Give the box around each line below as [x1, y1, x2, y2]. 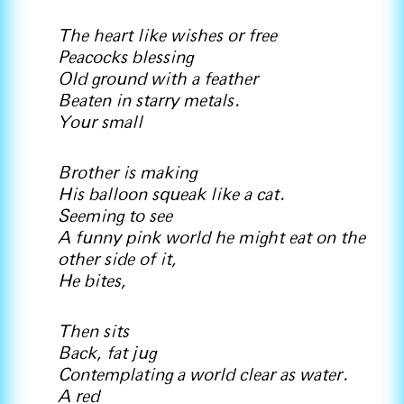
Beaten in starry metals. [58, 92, 241, 110]
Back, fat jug [58, 344, 156, 363]
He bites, [58, 272, 126, 290]
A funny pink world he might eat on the [58, 229, 365, 247]
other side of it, [58, 251, 177, 269]
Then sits [58, 323, 129, 341]
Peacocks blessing [58, 49, 193, 67]
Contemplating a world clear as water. [58, 366, 349, 384]
